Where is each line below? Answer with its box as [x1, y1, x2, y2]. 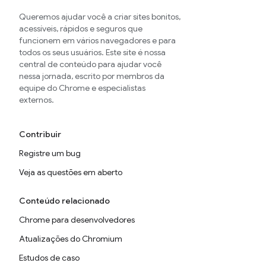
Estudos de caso [19, 252, 80, 263]
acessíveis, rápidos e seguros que [19, 23, 142, 34]
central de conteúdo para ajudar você [19, 59, 161, 69]
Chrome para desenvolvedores [19, 214, 135, 225]
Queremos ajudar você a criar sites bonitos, [19, 11, 180, 22]
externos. [19, 94, 54, 105]
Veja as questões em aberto [19, 167, 122, 178]
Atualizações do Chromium [19, 233, 122, 244]
